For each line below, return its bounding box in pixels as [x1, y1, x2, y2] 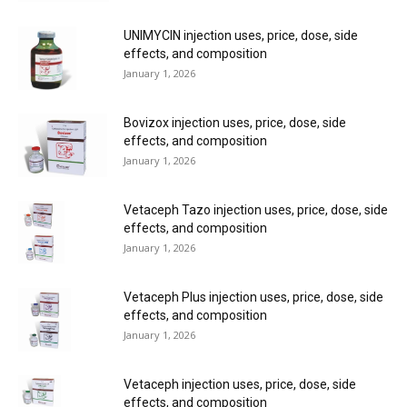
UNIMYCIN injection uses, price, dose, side [124, 28, 358, 43]
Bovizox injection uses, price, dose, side [124, 115, 346, 130]
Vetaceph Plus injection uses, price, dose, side [124, 290, 383, 304]
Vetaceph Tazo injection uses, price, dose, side [124, 203, 388, 217]
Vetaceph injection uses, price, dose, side [124, 377, 356, 392]
